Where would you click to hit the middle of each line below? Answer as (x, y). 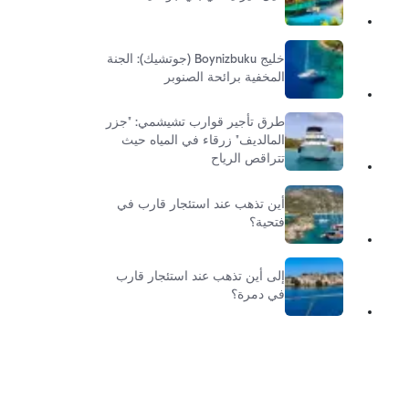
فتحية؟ (267, 223)
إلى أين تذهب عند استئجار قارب (201, 278)
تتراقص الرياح (248, 160)
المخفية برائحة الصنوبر (225, 78)
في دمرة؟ (258, 296)
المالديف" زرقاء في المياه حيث (204, 142)
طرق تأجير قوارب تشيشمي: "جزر (196, 123)
